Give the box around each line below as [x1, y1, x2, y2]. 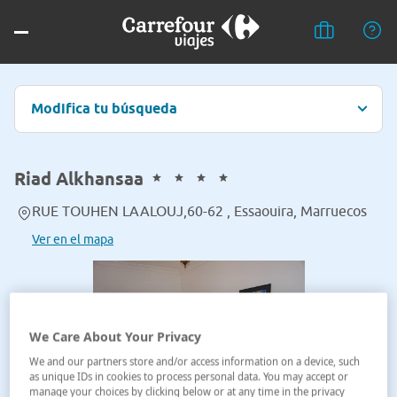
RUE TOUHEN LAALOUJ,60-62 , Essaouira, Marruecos [32, 203, 367, 219]
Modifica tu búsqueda [31, 100, 177, 117]
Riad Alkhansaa [14, 168, 144, 190]
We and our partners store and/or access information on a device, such [29, 354, 361, 369]
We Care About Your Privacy [29, 328, 202, 346]
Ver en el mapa [32, 232, 113, 246]
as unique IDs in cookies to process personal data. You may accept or [29, 370, 349, 384]
